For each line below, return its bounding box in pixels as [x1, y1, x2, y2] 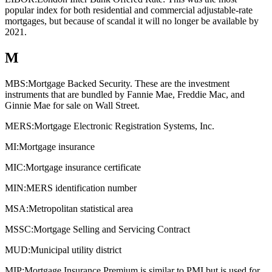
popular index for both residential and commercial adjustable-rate [5, 5, 253, 16]
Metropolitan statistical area [29, 203, 133, 214]
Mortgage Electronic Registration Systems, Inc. [34, 121, 214, 132]
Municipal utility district [30, 245, 121, 256]
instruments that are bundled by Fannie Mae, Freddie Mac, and [5, 89, 245, 100]
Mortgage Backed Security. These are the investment [28, 78, 229, 89]
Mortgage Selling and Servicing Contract [33, 224, 190, 235]
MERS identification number [26, 183, 137, 194]
